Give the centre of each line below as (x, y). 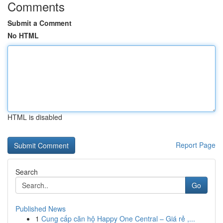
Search (27, 172)
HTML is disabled (35, 117)
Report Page (196, 145)
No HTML (23, 35)
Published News (41, 209)
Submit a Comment (40, 23)
